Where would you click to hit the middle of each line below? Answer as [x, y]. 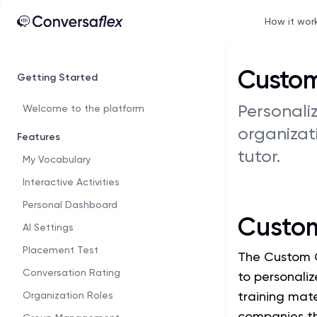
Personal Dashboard [70, 204]
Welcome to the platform [83, 108]
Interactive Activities [71, 182]
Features [39, 137]
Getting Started [57, 77]
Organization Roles [68, 295]
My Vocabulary [57, 159]
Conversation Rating [71, 272]
